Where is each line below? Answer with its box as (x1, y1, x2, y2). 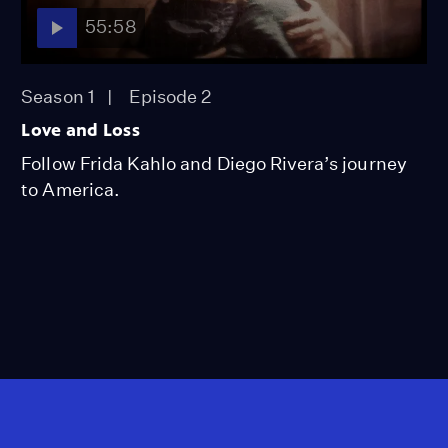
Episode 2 (128, 85, 212, 107)
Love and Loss (21, 118, 141, 141)
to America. (21, 178, 120, 200)
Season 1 (21, 85, 95, 107)
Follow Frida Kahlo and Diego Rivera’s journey (21, 152, 407, 174)
